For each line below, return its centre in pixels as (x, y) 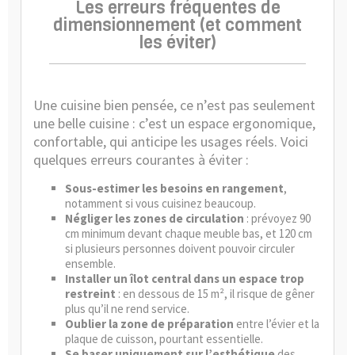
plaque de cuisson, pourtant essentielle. (164, 339)
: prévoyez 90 (277, 218)
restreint (90, 294)
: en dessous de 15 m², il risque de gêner (215, 294)
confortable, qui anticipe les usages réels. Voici (171, 141)
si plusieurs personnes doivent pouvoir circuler (180, 248)
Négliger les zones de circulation (155, 218)
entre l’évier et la (277, 324)
